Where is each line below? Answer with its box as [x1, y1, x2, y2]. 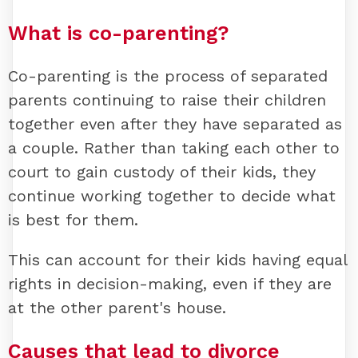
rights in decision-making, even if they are [8, 274, 332, 294]
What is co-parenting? [8, 21, 229, 45]
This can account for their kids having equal [8, 250, 347, 270]
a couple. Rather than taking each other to [8, 138, 340, 158]
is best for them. [8, 210, 138, 230]
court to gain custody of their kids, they [8, 162, 316, 182]
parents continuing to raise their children [8, 90, 326, 110]
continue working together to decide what [8, 186, 336, 206]
